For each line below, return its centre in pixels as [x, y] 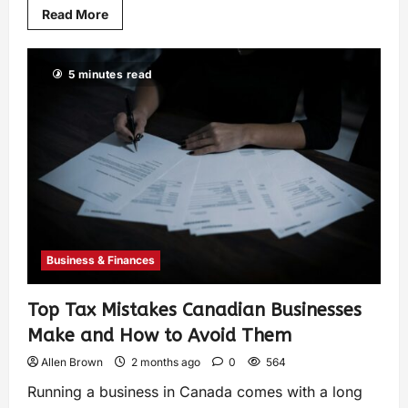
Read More [75, 15]
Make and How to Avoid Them [159, 335]
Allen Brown [72, 362]
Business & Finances [101, 260]
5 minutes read [110, 75]
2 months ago [166, 362]
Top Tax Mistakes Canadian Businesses [194, 310]
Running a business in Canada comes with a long [195, 391]
